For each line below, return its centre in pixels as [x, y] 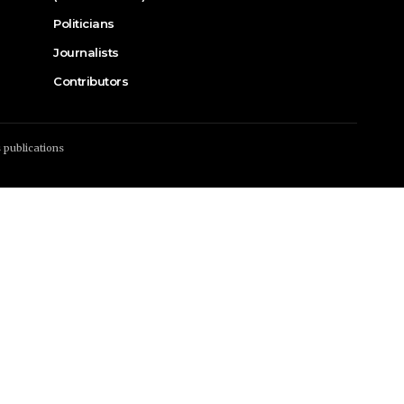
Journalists [86, 52]
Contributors [91, 81]
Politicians [84, 23]
